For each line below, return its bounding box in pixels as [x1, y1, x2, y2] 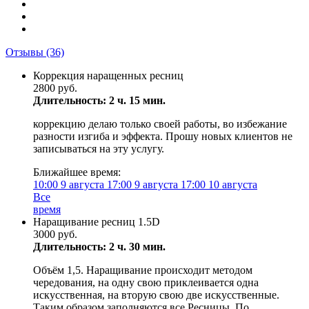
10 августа [206, 179, 257, 190]
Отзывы [6, 46, 46, 58]
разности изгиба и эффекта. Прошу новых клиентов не [33, 130, 292, 142]
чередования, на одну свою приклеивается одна [33, 277, 259, 288]
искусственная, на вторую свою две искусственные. [33, 289, 279, 301]
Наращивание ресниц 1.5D [33, 216, 160, 228]
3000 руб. [33, 228, 77, 240]
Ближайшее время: [33, 166, 121, 178]
